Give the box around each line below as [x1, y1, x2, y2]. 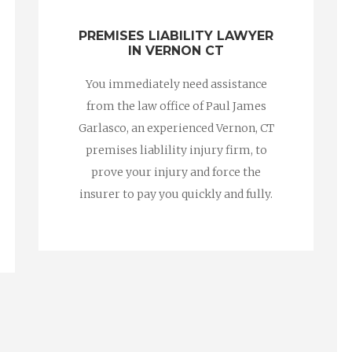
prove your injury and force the [91, 165, 261, 179]
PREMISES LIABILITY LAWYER [79, 28, 273, 43]
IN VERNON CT [128, 43, 224, 58]
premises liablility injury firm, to [85, 143, 267, 157]
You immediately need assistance [85, 77, 267, 91]
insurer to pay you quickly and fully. [79, 187, 273, 201]
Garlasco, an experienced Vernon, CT [78, 121, 274, 135]
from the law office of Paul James [86, 99, 266, 113]
